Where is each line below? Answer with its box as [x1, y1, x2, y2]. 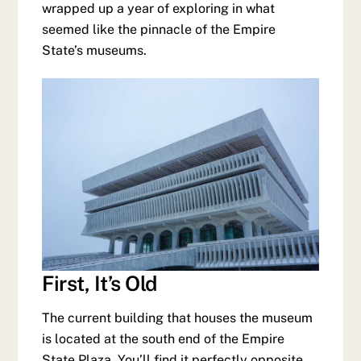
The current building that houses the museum [42, 309, 313, 326]
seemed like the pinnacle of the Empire [42, 22, 276, 38]
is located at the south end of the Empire [42, 330, 285, 346]
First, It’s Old [42, 272, 157, 297]
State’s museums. [42, 43, 147, 59]
